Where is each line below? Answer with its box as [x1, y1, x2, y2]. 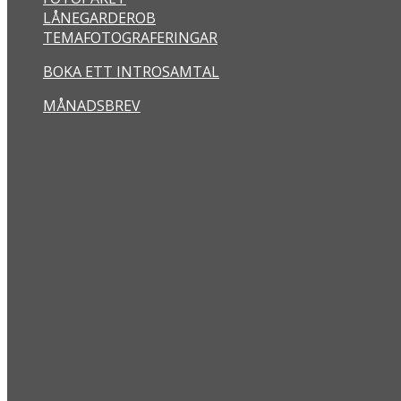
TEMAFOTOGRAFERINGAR [43, 28, 218, 48]
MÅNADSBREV [43, 96, 141, 116]
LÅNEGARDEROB [43, 8, 156, 29]
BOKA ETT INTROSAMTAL [43, 62, 219, 82]
